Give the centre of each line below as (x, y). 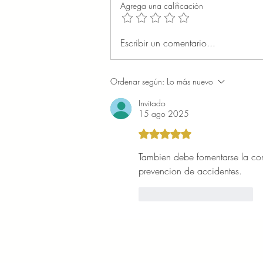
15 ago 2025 (164, 113)
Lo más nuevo (190, 81)
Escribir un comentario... (168, 43)
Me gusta (172, 194)
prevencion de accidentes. (190, 171)
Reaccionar (234, 194)
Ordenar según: (137, 81)
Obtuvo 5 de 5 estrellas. (193, 134)
